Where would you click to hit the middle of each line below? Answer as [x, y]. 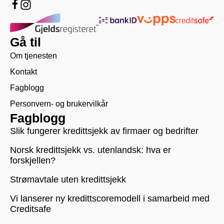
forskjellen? [33, 161]
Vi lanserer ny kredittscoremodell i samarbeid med [110, 199]
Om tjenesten [33, 56]
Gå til [25, 42]
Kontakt [23, 72]
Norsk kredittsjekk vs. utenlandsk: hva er [90, 150]
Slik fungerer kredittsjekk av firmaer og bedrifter [104, 131]
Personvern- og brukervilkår [59, 104]
